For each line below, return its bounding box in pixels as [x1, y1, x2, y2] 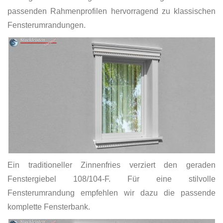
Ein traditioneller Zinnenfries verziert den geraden [7, 160, 216, 169]
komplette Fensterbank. [7, 202, 90, 211]
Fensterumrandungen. [7, 20, 86, 29]
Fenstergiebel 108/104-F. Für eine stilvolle [7, 174, 216, 183]
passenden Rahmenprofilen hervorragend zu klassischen [7, 6, 216, 15]
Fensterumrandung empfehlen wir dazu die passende [7, 188, 216, 197]
